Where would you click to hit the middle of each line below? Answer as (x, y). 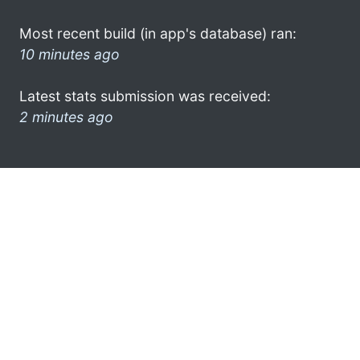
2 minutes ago (66, 117)
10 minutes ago (70, 54)
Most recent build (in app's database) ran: (158, 33)
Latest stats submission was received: (145, 96)
